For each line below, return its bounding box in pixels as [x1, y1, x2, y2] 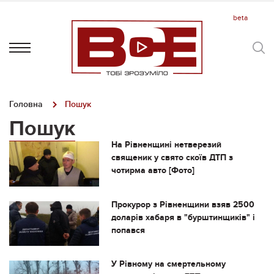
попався [111, 224, 145, 235]
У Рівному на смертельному [111, 259, 226, 270]
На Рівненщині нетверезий [111, 139, 221, 150]
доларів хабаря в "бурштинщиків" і [111, 212, 255, 223]
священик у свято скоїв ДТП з [111, 152, 233, 163]
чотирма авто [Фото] [111, 165, 194, 176]
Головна [9, 99, 43, 109]
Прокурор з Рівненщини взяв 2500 [111, 199, 254, 210]
